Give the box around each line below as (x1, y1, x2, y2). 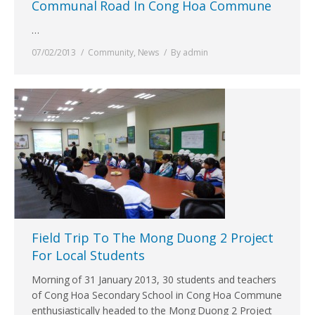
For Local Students (32, 247, 145, 264)
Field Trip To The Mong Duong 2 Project (32, 229, 274, 246)
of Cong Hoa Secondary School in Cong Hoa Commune (32, 288, 282, 302)
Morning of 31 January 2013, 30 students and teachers (32, 273, 277, 286)
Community (88, 46, 134, 58)
